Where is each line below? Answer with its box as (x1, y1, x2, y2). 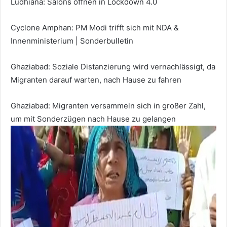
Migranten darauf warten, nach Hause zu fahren (11, 75, 181, 85)
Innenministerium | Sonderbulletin (11, 36, 133, 46)
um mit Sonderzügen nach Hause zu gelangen (11, 114, 176, 124)
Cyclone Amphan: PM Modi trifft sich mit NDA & (11, 23, 179, 33)
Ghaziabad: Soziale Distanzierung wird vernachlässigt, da (11, 62, 215, 72)
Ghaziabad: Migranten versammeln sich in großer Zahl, (11, 101, 206, 111)
